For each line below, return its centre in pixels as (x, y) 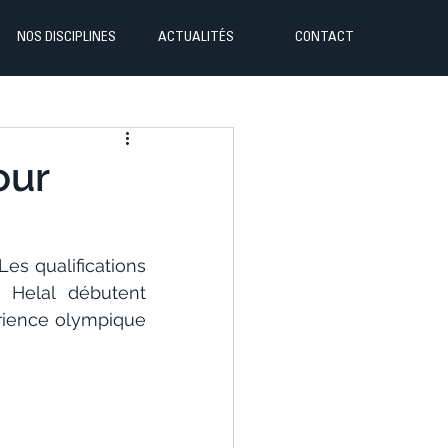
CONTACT (324, 38)
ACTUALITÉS (195, 38)
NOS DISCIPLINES (66, 38)
